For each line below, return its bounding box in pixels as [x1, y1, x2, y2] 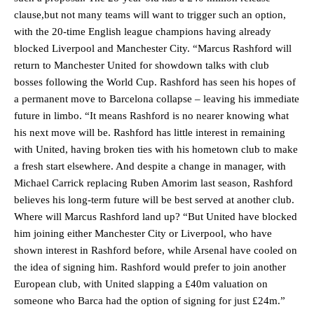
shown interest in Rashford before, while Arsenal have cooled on [14, 245, 297, 257]
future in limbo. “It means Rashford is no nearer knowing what [14, 110, 289, 122]
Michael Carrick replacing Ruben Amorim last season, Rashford [14, 177, 293, 189]
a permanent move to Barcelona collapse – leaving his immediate [14, 93, 299, 105]
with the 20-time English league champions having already [14, 26, 271, 38]
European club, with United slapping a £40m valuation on [14, 278, 268, 290]
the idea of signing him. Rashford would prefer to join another [14, 261, 286, 273]
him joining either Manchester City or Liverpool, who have [14, 228, 272, 240]
